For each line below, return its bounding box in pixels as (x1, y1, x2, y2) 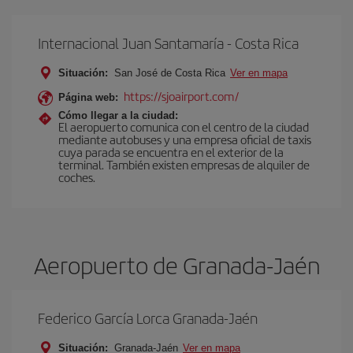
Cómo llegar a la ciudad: (58, 110, 178, 121)
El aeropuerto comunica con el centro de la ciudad (58, 118, 309, 135)
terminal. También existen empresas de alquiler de (58, 156, 310, 173)
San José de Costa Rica (111, 67, 229, 79)
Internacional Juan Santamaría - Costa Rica (38, 32, 299, 54)
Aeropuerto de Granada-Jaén (33, 248, 320, 281)
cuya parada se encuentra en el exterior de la (58, 143, 284, 160)
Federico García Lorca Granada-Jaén (38, 307, 258, 329)
